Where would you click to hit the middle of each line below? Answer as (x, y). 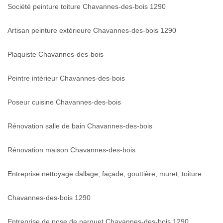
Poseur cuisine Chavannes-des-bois (64, 102)
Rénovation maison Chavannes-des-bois (71, 150)
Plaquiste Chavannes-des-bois (56, 54)
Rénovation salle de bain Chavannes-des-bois (80, 126)
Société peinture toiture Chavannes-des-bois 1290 (87, 6)
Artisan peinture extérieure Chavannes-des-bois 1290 (92, 30)
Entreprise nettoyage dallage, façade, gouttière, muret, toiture (105, 173)
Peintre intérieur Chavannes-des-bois (66, 78)
